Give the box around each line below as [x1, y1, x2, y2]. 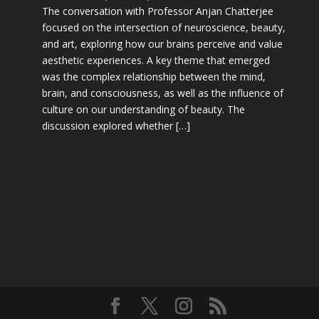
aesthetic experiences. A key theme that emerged [41, 53, 270, 67]
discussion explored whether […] [41, 118, 190, 132]
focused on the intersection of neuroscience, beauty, [41, 20, 286, 34]
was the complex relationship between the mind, [41, 69, 266, 83]
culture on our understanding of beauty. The [41, 102, 245, 116]
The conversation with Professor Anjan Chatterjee [41, 4, 273, 18]
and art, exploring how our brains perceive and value [41, 36, 283, 51]
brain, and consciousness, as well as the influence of [41, 85, 283, 100]
